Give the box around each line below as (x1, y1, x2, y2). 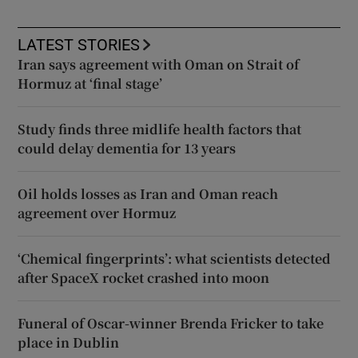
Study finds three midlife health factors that (18, 119, 302, 138)
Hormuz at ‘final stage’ (18, 74, 163, 93)
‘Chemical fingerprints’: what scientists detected (18, 249, 332, 268)
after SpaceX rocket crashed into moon (18, 268, 270, 287)
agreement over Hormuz (18, 203, 177, 222)
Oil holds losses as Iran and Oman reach (18, 184, 279, 203)
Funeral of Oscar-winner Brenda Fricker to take (18, 313, 324, 332)
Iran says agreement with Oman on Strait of (18, 54, 300, 74)
